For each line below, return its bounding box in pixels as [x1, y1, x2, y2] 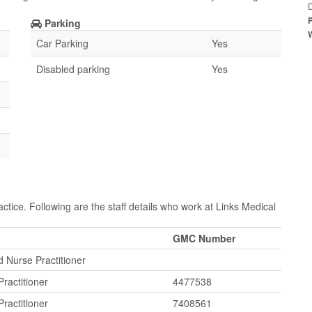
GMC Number [173, 231, 235, 245]
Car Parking [36, 36, 88, 50]
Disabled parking [36, 62, 110, 76]
